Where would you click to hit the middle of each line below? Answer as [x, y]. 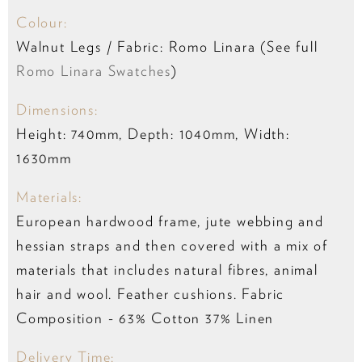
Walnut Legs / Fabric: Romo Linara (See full [167, 47]
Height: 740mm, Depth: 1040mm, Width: [153, 134]
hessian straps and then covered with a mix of [172, 246]
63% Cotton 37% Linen [197, 318]
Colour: [42, 23]
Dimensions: [57, 110]
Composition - [68, 318]
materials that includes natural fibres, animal [167, 270]
